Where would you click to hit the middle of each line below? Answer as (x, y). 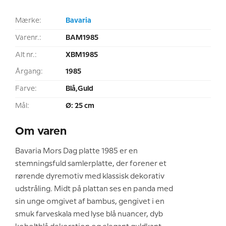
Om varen (41, 132)
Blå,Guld (79, 89)
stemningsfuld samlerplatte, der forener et (91, 164)
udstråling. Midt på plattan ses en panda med (94, 189)
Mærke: (28, 21)
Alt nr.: (26, 55)
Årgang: (29, 72)
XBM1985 (82, 55)
